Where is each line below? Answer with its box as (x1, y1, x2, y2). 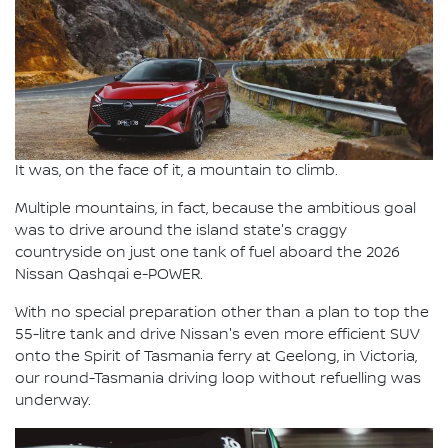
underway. (15, 391, 91, 410)
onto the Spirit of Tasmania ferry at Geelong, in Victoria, (15, 347, 417, 366)
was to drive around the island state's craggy (15, 221, 347, 240)
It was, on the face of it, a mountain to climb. (15, 161, 338, 180)
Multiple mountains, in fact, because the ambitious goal (15, 199, 416, 218)
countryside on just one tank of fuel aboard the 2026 (15, 243, 400, 262)
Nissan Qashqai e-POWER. (15, 265, 203, 284)
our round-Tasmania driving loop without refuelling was (15, 369, 421, 388)
